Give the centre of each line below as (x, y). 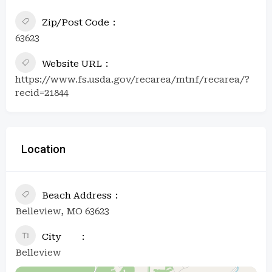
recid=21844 (42, 93)
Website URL (72, 63)
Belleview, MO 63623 (62, 211)
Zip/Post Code (76, 22)
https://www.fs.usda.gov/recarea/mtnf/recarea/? (132, 79)
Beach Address (77, 195)
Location (43, 149)
